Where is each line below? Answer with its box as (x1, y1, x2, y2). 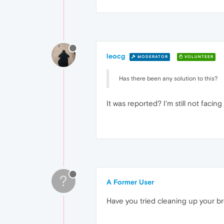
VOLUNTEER (183, 54, 213, 59)
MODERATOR (136, 54, 168, 59)
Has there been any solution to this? (119, 75, 217, 82)
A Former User (106, 178, 154, 186)
